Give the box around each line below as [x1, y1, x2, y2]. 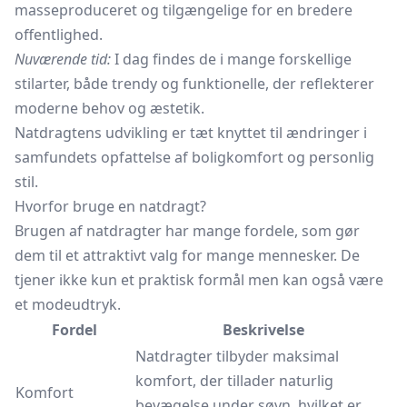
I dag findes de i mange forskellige [111, 49, 352, 69]
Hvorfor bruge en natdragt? [15, 196, 206, 216]
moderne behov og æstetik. [15, 98, 204, 118]
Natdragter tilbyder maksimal [135, 346, 339, 366]
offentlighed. [15, 25, 103, 45]
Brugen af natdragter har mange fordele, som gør [15, 221, 360, 241]
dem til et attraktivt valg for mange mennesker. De [15, 245, 360, 265]
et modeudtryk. [15, 294, 121, 314]
